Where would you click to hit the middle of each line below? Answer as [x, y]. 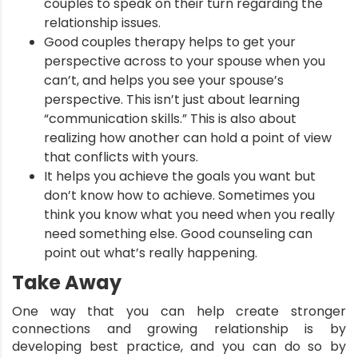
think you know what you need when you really [189, 214]
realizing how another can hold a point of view [188, 137]
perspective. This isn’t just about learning [172, 99]
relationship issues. [102, 22]
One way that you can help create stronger [179, 311]
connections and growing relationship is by [179, 328]
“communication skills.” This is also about [170, 118]
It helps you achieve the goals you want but [180, 176]
